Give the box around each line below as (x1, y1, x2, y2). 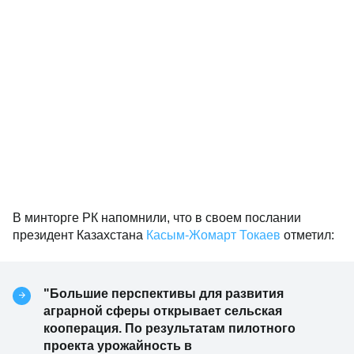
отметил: (284, 228, 334, 242)
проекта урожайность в (43, 339, 192, 352)
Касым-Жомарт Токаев (146, 228, 284, 242)
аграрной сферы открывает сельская (43, 304, 282, 318)
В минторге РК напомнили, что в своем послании (13, 211, 301, 224)
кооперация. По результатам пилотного (43, 322, 296, 335)
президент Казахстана (13, 228, 146, 242)
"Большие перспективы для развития (43, 287, 284, 300)
